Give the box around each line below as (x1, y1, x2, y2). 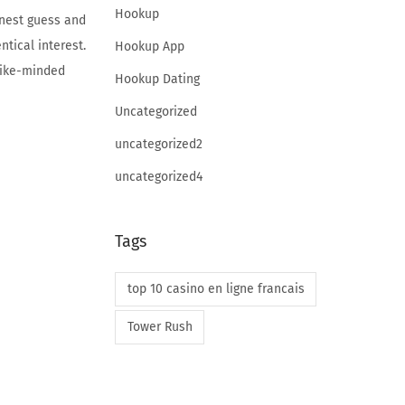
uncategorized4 (115, 168, 202, 184)
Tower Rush (127, 319, 193, 335)
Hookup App (115, 38, 184, 54)
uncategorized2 (115, 136, 202, 152)
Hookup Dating (115, 71, 200, 87)
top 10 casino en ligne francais (127, 280, 305, 297)
